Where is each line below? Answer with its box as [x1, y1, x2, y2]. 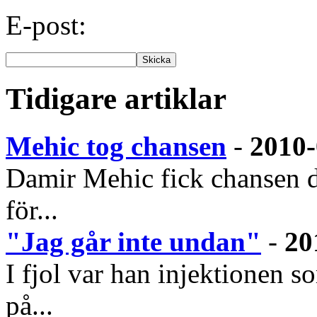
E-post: [6, 10, 86, 41]
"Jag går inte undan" [6, 226, 261, 258]
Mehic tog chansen [6, 131, 226, 162]
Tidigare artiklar [6, 82, 226, 116]
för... [6, 195, 58, 226]
